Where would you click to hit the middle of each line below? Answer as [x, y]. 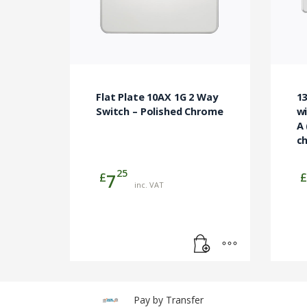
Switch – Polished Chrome [160, 112]
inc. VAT [149, 185]
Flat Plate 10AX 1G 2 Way [157, 97]
